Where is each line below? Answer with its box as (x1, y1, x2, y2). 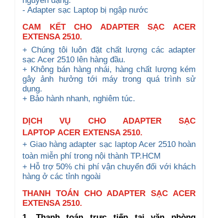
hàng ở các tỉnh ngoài (22, 171, 101, 181)
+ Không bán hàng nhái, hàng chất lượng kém (22, 64, 196, 74)
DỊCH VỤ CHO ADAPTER (22, 116, 179, 126)
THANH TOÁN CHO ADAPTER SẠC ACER (22, 188, 196, 198)
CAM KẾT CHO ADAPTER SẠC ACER (22, 22, 196, 32)
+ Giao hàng (22, 139, 70, 149)
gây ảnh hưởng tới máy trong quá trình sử (22, 74, 196, 84)
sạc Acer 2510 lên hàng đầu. (22, 54, 126, 64)
